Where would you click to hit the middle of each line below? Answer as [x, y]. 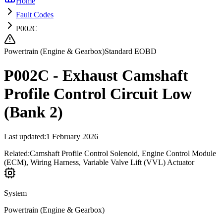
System [15, 193]
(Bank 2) [33, 112]
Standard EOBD [131, 51]
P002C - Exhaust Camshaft [96, 76]
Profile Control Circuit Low [98, 94]
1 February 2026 [72, 136]
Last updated [24, 136]
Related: [17, 153]
